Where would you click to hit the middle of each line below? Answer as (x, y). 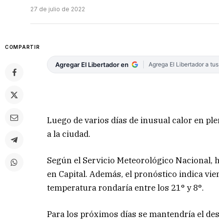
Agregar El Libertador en (92, 65)
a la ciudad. (69, 134)
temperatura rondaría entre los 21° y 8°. (126, 187)
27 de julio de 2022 (58, 9)
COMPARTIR (22, 47)
